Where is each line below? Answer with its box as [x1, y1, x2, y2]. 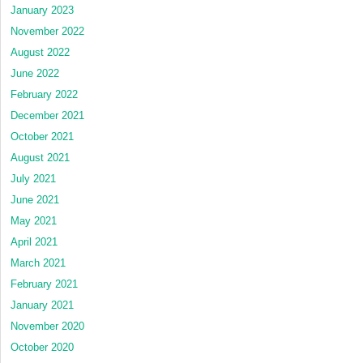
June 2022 [11, 67, 59, 80]
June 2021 [11, 194, 59, 207]
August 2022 [11, 46, 70, 59]
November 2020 [11, 320, 84, 333]
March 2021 [11, 257, 66, 270]
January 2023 [11, 4, 74, 17]
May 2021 [11, 215, 57, 228]
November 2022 [11, 25, 84, 38]
